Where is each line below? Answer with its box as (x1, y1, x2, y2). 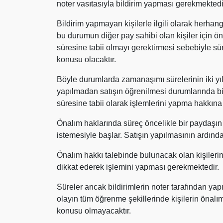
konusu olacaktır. (57, 55, 116, 64)
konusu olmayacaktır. (57, 207, 131, 215)
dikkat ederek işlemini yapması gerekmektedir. (57, 163, 219, 171)
